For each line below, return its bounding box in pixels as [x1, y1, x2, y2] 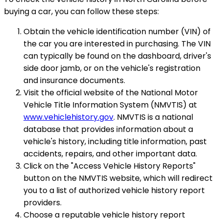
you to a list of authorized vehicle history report [23, 184, 205, 196]
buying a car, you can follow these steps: [4, 5, 159, 17]
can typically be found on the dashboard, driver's [23, 50, 211, 62]
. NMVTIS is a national [113, 111, 193, 123]
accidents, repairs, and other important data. [23, 148, 197, 159]
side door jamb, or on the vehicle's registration [23, 62, 200, 74]
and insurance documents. [23, 74, 125, 86]
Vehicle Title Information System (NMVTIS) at [23, 99, 197, 110]
